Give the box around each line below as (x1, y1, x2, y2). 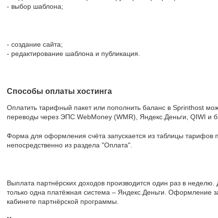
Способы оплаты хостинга (7, 87, 112, 95)
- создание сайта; (7, 40, 63, 48)
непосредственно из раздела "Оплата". (7, 141, 132, 149)
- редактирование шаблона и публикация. (7, 50, 140, 57)
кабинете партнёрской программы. (7, 198, 119, 205)
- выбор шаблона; (7, 2, 63, 10)
